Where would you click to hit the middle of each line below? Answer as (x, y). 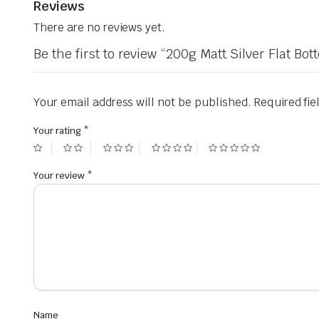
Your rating (58, 130)
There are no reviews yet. (100, 27)
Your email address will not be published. (142, 102)
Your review (60, 175)
